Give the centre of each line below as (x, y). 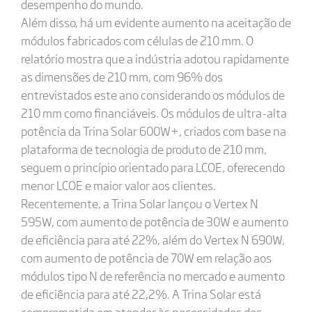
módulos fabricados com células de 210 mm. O (137, 40)
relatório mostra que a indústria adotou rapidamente (155, 58)
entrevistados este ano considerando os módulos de (153, 94)
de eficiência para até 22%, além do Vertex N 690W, (153, 239)
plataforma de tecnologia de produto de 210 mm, (143, 149)
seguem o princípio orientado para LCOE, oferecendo (153, 167)
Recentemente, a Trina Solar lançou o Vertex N (139, 203)
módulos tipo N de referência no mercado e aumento (153, 275)
